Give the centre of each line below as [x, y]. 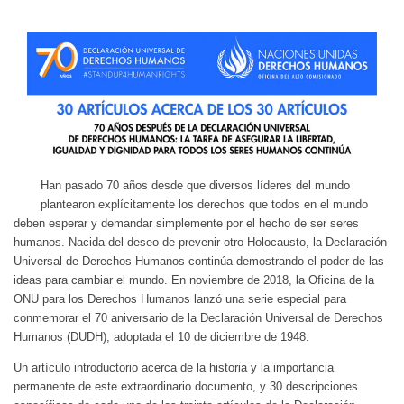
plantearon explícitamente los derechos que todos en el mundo [204, 204]
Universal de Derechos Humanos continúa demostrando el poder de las [199, 261]
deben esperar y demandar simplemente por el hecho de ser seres [186, 223]
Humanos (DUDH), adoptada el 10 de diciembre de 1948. [161, 336]
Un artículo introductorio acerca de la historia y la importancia [174, 367]
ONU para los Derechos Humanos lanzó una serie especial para [180, 298]
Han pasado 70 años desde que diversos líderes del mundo [195, 185]
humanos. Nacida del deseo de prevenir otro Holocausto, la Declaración [200, 242]
